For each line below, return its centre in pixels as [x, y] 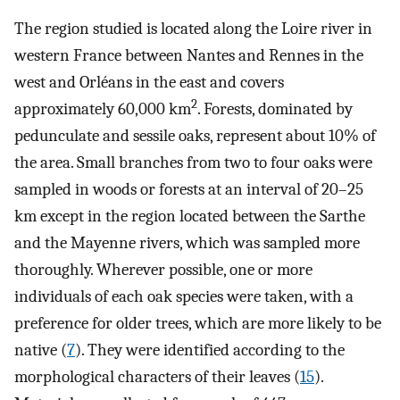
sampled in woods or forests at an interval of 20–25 [189, 190]
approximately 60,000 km [103, 109]
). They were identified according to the [210, 350]
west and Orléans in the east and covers [149, 83]
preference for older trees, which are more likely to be [198, 324]
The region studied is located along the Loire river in [193, 29]
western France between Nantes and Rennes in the [189, 56]
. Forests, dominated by [275, 109]
